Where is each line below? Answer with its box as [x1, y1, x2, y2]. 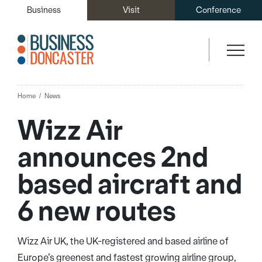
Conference [195, 5, 241, 16]
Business [26, 5, 61, 16]
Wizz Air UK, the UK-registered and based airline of [18, 235, 229, 247]
